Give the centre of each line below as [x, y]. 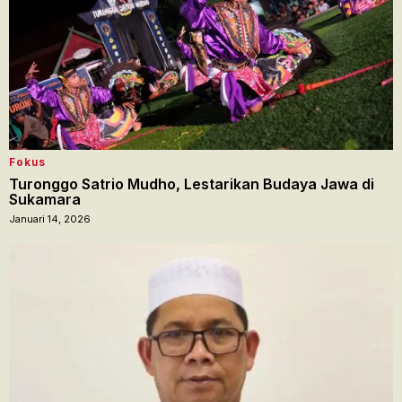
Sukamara [45, 199]
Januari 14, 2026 [50, 218]
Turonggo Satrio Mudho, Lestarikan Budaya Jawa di [192, 184]
